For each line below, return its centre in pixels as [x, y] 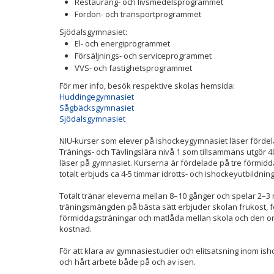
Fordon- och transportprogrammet [138, 14]
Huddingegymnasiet [97, 97]
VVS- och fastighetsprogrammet [133, 68]
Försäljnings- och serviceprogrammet [143, 56]
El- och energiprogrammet [122, 43]
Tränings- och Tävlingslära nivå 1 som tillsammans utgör [164, 152]
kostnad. [76, 229]
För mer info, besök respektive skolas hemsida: [148, 86]
